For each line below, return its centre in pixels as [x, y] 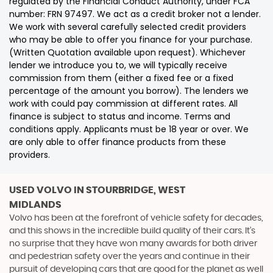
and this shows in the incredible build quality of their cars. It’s [132, 231]
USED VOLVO [41, 190]
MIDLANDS [35, 204]
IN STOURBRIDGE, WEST [129, 190]
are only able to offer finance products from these [118, 142]
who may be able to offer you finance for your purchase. [131, 39]
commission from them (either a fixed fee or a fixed [121, 78]
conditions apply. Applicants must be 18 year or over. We [129, 129]
